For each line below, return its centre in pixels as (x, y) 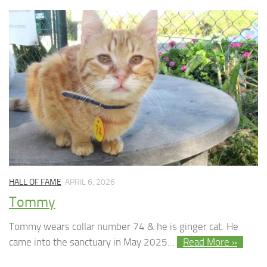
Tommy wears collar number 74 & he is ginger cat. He (124, 227)
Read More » (210, 242)
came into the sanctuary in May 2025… (93, 242)
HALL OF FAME (35, 182)
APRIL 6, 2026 (90, 182)
